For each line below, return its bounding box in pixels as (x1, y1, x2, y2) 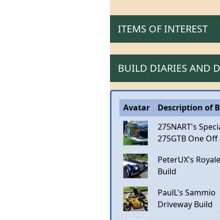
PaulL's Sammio (158, 187, 216, 198)
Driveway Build (158, 199, 213, 210)
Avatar (123, 102, 150, 113)
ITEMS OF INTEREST (118, 22, 208, 35)
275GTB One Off (158, 133, 218, 144)
